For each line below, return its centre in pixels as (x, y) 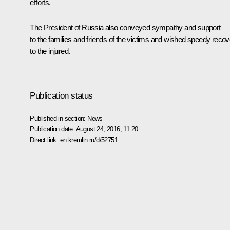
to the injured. (50, 51)
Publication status (61, 95)
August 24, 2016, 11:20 (107, 129)
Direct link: (45, 140)
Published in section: (59, 118)
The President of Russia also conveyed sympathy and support (125, 27)
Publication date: (53, 129)
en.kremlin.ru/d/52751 (89, 140)
